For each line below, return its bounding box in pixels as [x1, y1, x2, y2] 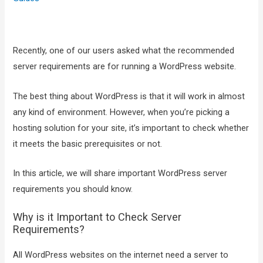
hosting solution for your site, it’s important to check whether [13, 122, 249, 133]
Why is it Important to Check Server [13, 211, 182, 224]
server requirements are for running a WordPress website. [13, 61, 237, 72]
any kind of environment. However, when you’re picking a [13, 106, 230, 117]
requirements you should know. [13, 183, 133, 194]
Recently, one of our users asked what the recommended [13, 45, 235, 56]
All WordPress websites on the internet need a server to [13, 249, 229, 261]
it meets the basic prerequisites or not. [13, 138, 163, 149]
